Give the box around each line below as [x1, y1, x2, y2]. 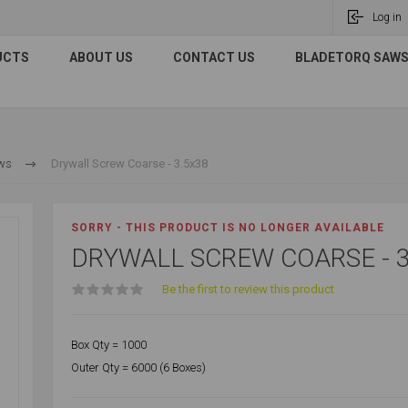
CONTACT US [173, 50, 255, 65]
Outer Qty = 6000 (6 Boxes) [70, 361, 206, 374]
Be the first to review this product [161, 282, 334, 296]
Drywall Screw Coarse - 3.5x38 [50, 157, 208, 170]
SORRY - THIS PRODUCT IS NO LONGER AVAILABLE [70, 221, 384, 234]
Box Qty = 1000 [70, 338, 147, 352]
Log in [372, 11, 402, 24]
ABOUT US [69, 50, 133, 65]
